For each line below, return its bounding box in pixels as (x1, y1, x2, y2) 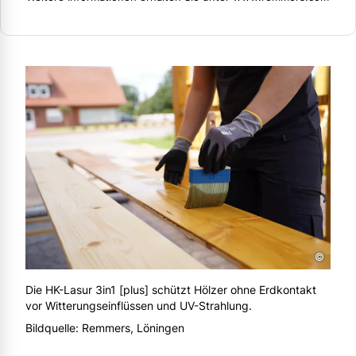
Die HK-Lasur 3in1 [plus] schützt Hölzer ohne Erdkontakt (25, 283, 316, 297)
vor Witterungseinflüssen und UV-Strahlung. (25, 299, 252, 313)
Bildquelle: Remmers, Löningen (25, 321, 184, 335)
